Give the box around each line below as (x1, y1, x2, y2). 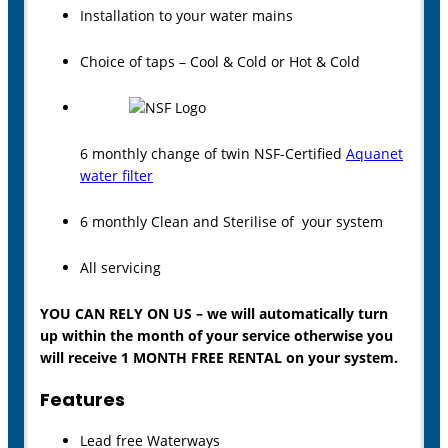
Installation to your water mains (80, 6, 293, 26)
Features (40, 387, 125, 413)
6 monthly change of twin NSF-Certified (80, 144, 346, 164)
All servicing (80, 258, 161, 278)
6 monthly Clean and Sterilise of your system (80, 212, 383, 232)
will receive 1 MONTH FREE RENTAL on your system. (40, 348, 398, 368)
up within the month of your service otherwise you (40, 326, 393, 346)
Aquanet (346, 144, 403, 164)
